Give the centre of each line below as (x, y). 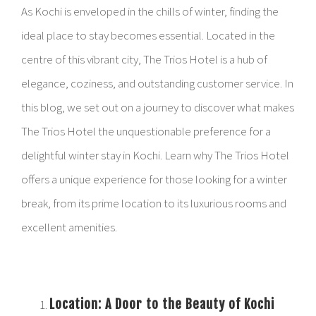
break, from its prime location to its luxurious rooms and (154, 203)
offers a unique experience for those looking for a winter (154, 179)
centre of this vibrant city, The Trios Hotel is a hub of (144, 59)
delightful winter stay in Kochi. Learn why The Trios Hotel (155, 155)
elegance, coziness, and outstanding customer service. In (157, 83)
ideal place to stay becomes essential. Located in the (148, 35)
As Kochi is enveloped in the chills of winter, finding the (150, 11)
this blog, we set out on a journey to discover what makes (158, 107)
